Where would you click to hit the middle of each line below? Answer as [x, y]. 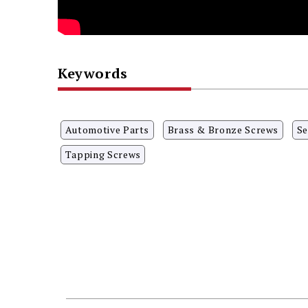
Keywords [92, 73]
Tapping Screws [103, 154]
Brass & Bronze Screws [223, 129]
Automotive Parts [107, 129]
